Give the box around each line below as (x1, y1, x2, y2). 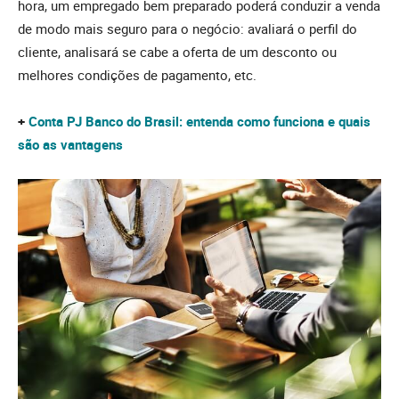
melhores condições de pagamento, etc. (18, 66, 256, 85)
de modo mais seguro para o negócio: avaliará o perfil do (18, 20, 357, 38)
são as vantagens (18, 135, 123, 154)
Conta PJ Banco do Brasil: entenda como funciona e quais (28, 112, 370, 131)
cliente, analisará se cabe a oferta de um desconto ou (18, 43, 337, 61)
